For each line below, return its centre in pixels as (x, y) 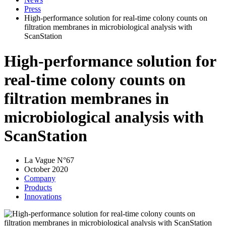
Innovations (43, 197)
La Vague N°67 (49, 160)
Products (38, 188)
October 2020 (46, 169)
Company (40, 179)
